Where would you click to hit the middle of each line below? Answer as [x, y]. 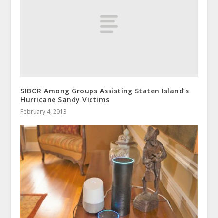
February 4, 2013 [44, 112]
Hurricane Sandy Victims [65, 100]
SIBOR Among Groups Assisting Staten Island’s [105, 91]
